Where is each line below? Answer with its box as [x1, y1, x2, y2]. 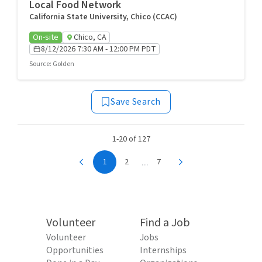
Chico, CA [74, 32, 106, 43]
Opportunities [46, 244, 104, 257]
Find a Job [140, 215, 190, 231]
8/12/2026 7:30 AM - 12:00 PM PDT [41, 43, 156, 55]
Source [29, 59, 50, 69]
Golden [53, 59, 74, 69]
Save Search [111, 95, 161, 108]
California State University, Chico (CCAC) [29, 11, 177, 23]
